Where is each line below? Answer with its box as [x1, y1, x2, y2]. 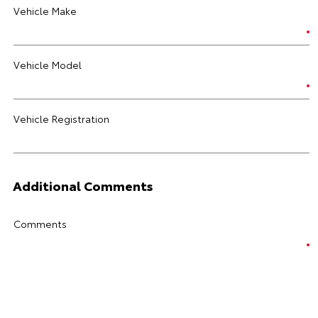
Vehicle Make [13, 4, 77, 18]
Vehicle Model [13, 57, 82, 72]
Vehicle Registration [13, 111, 109, 126]
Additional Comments [13, 176, 153, 194]
